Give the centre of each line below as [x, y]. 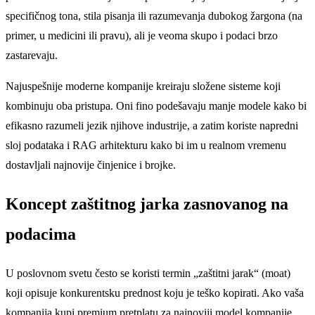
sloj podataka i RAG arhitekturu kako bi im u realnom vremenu [146, 146]
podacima [41, 234]
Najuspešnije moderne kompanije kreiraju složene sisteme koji [143, 86]
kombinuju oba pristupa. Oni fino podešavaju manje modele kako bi [156, 106]
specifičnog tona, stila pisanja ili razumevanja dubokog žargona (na [154, 16]
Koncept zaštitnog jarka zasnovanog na [147, 204]
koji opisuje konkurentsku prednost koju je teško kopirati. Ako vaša [155, 292]
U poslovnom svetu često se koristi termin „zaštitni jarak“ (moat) [148, 273]
